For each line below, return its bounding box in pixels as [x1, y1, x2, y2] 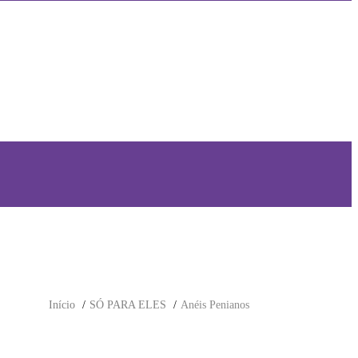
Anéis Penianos [181, 299, 249, 312]
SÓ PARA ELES [89, 299, 166, 312]
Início [49, 299, 75, 312]
